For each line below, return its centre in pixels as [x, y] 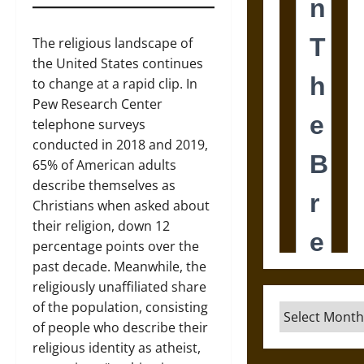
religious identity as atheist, [117, 347]
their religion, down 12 [101, 225]
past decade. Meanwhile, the [119, 266]
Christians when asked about [121, 205]
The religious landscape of [113, 43]
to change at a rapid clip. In [115, 83]
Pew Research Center [97, 104]
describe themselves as [104, 185]
